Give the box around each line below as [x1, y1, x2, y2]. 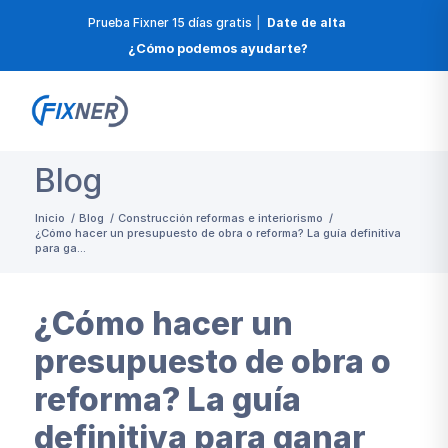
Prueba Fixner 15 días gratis [88, 14, 253, 30]
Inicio [34, 211, 65, 226]
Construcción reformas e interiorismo [117, 211, 323, 226]
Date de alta [267, 14, 347, 30]
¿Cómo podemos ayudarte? [127, 40, 308, 56]
